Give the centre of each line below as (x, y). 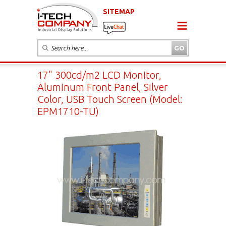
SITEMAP (119, 11)
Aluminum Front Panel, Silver (103, 87)
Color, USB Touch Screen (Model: (110, 99)
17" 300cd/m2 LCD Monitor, (99, 75)
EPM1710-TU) (68, 111)
